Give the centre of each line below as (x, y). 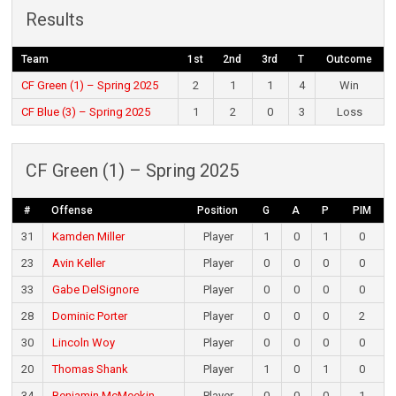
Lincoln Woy (83, 343)
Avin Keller (78, 263)
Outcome (349, 60)
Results (54, 20)
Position (218, 211)
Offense (72, 211)
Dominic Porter (89, 316)
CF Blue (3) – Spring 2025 (85, 112)
